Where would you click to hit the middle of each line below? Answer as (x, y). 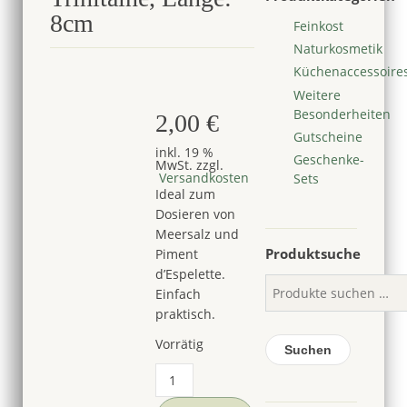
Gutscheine (328, 136)
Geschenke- (328, 159)
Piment (177, 254)
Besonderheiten (342, 114)
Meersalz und (198, 234)
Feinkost (318, 26)
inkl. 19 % (185, 152)
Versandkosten (203, 178)
